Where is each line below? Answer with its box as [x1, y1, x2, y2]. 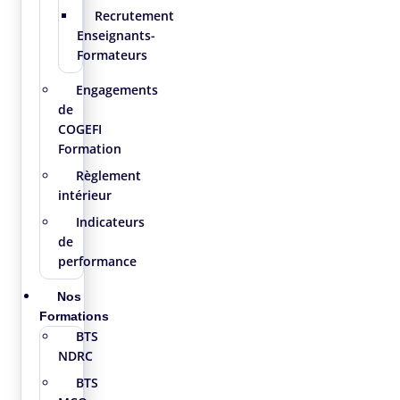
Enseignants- [76, 26, 155, 44]
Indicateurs [75, 212, 145, 230]
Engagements [75, 80, 158, 98]
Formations [38, 308, 109, 323]
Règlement [75, 166, 141, 184]
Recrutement [94, 6, 174, 24]
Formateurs [76, 46, 147, 63]
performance [57, 252, 137, 270]
